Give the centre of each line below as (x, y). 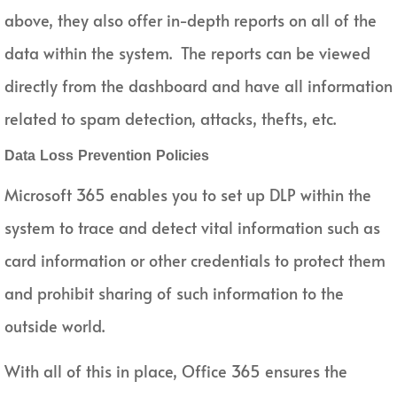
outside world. (54, 325)
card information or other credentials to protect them (195, 260)
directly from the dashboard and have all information (198, 85)
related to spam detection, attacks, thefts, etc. (170, 118)
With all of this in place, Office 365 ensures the (176, 371)
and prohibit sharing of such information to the (174, 292)
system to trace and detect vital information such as (192, 227)
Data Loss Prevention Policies (107, 155)
